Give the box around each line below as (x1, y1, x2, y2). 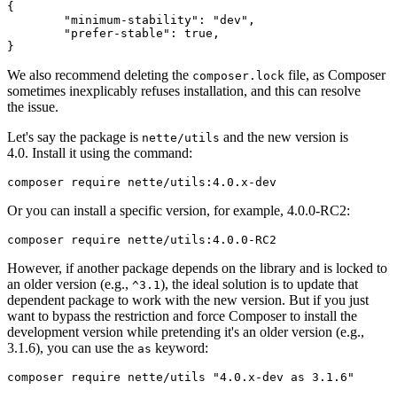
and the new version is (220, 129, 348, 145)
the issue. (7, 99, 58, 115)
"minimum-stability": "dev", (7, 13, 64, 27)
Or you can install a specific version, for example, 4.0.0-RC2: (7, 203, 350, 219)
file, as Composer (284, 67, 385, 83)
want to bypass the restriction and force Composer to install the (7, 308, 357, 324)
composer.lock (192, 69, 284, 83)
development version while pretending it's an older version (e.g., (7, 324, 364, 340)
